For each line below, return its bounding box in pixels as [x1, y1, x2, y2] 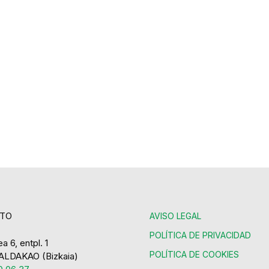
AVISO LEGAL [150, 211, 201, 221]
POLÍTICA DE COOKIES [150, 249, 239, 259]
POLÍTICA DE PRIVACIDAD [150, 230, 251, 240]
